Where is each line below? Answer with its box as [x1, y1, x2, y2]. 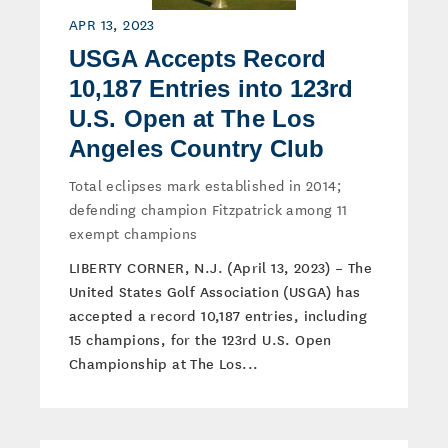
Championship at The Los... [69, 353, 259, 373]
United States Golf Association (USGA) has [69, 281, 361, 301]
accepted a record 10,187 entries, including [69, 305, 368, 325]
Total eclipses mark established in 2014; [69, 174, 342, 196]
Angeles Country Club [69, 135, 325, 162]
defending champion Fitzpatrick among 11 [69, 198, 348, 220]
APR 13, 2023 [69, 13, 155, 35]
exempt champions [69, 222, 198, 244]
